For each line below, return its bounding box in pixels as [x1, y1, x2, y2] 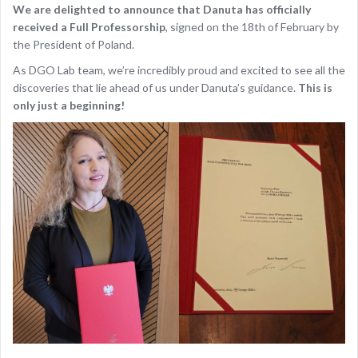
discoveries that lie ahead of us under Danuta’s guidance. [13, 80, 298, 94]
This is [298, 80, 332, 94]
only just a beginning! [13, 97, 125, 112]
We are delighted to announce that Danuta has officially [13, 2, 311, 16]
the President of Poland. [13, 37, 134, 51]
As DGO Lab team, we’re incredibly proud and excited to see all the [13, 62, 345, 77]
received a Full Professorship [13, 19, 165, 34]
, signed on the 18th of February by [165, 19, 339, 34]
